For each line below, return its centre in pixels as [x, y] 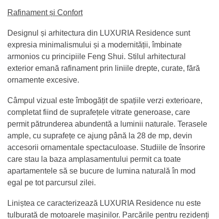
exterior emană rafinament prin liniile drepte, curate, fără [104, 68]
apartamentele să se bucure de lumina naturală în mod [101, 171]
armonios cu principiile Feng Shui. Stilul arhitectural [97, 56]
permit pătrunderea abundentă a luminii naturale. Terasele [107, 124]
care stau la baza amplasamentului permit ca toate [94, 159]
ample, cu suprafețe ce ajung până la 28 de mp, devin [100, 135]
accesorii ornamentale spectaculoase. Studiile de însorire [106, 147]
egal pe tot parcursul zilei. [52, 182]
